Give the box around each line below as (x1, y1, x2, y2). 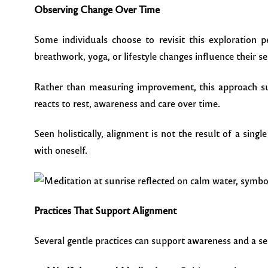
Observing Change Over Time (34, 3, 160, 16)
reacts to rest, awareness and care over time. (34, 96, 220, 109)
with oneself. (34, 144, 87, 157)
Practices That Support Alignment (34, 203, 176, 217)
